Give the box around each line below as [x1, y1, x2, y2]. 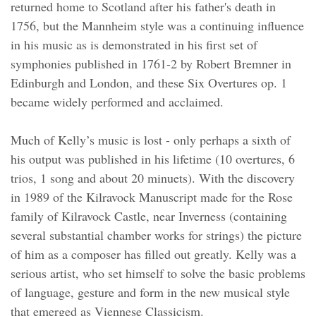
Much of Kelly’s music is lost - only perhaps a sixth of [11, 131, 291, 148]
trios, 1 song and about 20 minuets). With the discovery [11, 169, 295, 186]
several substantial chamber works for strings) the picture [11, 226, 302, 243]
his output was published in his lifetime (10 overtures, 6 [11, 150, 295, 167]
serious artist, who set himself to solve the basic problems [11, 265, 305, 281]
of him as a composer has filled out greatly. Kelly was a [11, 245, 296, 262]
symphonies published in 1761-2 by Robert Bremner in [11, 55, 291, 72]
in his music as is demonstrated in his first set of [11, 36, 257, 53]
